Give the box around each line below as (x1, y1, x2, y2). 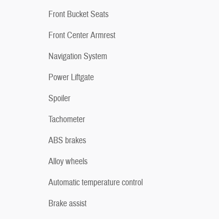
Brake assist (48, 197, 87, 209)
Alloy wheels (48, 155, 88, 167)
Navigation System (48, 50, 107, 62)
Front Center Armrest (48, 29, 115, 41)
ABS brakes (48, 134, 86, 146)
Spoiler (48, 92, 70, 104)
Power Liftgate (48, 71, 94, 83)
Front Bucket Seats (48, 8, 109, 20)
